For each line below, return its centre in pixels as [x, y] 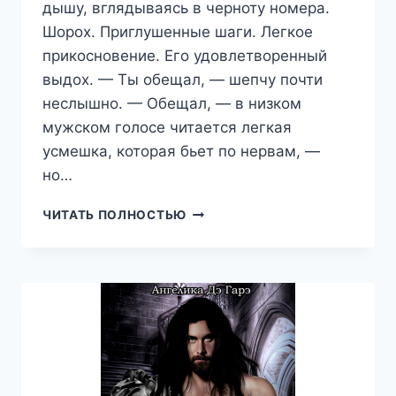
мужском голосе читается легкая [167, 128]
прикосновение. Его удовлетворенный [185, 56]
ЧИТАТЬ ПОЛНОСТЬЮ [114, 215]
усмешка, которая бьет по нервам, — [181, 152]
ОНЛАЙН [215, 212]
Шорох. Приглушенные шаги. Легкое [178, 32]
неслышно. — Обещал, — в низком [172, 104]
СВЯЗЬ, [210, 249]
